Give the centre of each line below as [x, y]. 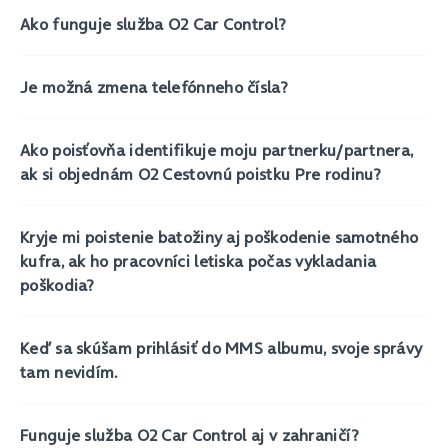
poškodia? [57, 285]
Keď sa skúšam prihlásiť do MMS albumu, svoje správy [221, 348]
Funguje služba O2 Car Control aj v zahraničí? [190, 435]
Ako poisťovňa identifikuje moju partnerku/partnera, [217, 150]
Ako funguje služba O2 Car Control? [153, 24]
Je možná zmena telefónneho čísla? [154, 87]
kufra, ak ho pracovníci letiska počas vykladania [198, 261]
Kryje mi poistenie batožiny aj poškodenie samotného [219, 237]
